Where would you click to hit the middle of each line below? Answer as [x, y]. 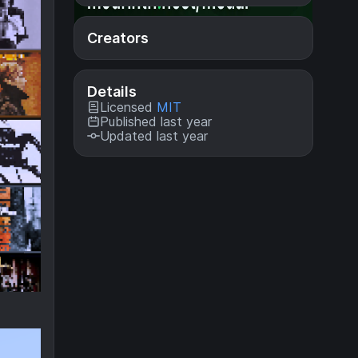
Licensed [128, 107]
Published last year [156, 121]
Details [112, 91]
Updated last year [154, 136]
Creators [118, 38]
